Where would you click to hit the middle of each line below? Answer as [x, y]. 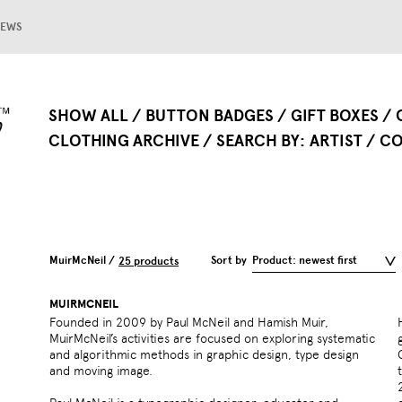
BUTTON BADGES [210, 116]
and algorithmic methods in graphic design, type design [204, 355]
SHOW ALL [88, 116]
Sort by [229, 261]
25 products [149, 261]
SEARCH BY [258, 141]
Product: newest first [305, 261]
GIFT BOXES [335, 116]
